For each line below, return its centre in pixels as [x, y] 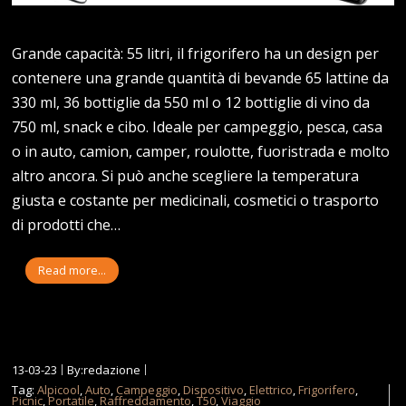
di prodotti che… [67, 225]
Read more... [72, 271]
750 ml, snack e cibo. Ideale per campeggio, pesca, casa [198, 127]
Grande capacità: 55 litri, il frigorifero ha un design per [196, 54]
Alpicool [59, 390]
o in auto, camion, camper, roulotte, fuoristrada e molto [201, 152]
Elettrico [271, 390]
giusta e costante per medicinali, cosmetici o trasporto [196, 201]
